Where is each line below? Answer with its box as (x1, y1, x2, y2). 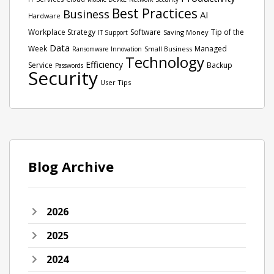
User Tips (100, 78, 131, 87)
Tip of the (211, 27, 244, 37)
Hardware (28, 11, 61, 20)
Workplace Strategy (28, 27, 95, 37)
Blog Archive (28, 157, 114, 176)
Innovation (111, 45, 142, 53)
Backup (207, 60, 232, 70)
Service (28, 60, 53, 70)
